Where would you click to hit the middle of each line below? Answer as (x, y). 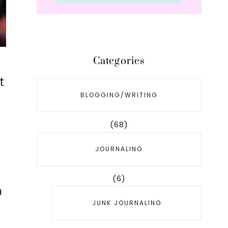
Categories (119, 61)
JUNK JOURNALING (127, 203)
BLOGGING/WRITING (119, 95)
